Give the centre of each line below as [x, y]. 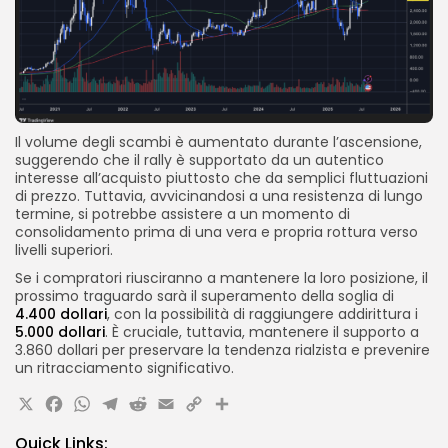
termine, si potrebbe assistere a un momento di [182, 214]
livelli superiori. [64, 250]
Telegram [173, 409]
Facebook [119, 409]
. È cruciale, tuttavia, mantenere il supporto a [262, 332]
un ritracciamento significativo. [124, 368]
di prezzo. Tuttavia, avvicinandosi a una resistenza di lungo [219, 196]
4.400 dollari [61, 314]
